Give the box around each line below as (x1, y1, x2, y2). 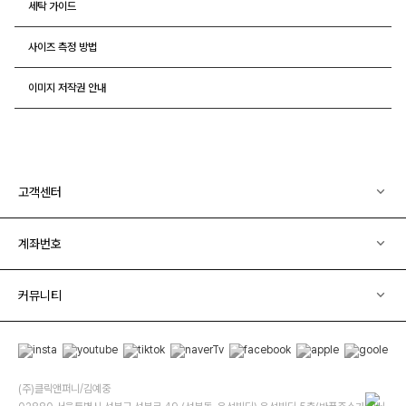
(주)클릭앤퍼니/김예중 (18, 382, 111, 395)
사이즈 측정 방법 (28, 40, 97, 53)
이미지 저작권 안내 (28, 81, 106, 94)
